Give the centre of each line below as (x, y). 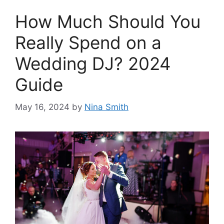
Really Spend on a (88, 42)
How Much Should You (108, 21)
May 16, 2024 (42, 107)
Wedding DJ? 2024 (93, 63)
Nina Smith (106, 107)
